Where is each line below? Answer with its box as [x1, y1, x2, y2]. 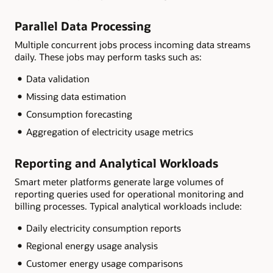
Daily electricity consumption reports [26, 222, 181, 235]
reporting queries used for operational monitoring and [15, 187, 244, 200]
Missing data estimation [26, 90, 126, 103]
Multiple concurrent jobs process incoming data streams [15, 38, 250, 51]
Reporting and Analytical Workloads [15, 156, 218, 171]
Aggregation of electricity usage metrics [26, 125, 193, 138]
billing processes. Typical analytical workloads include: [15, 199, 242, 212]
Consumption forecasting [26, 108, 132, 121]
